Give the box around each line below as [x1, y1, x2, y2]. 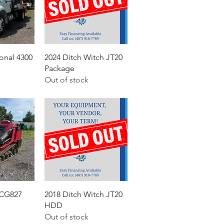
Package [44, 63, 75, 73]
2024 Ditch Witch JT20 [44, 52, 123, 62]
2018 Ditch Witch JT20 [44, 189, 123, 199]
